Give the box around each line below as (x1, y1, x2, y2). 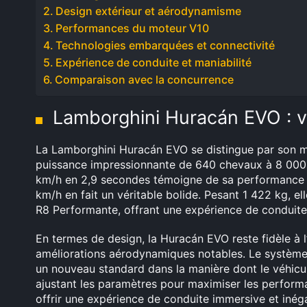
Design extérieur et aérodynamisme (56, 4, 242, 18)
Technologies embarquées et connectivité (56, 38, 275, 52)
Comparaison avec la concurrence (55, 73, 234, 86)
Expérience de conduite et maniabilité (56, 56, 252, 69)
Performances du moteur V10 (56, 21, 210, 35)
